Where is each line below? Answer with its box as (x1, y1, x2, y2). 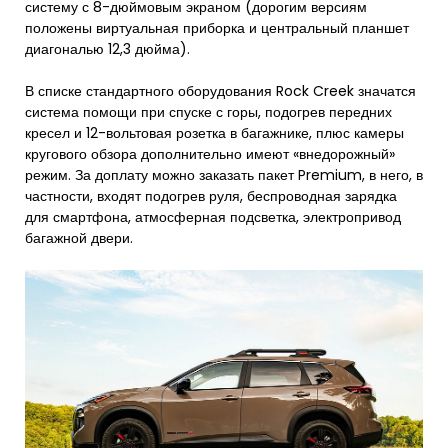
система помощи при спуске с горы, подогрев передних (25, 102, 392, 122)
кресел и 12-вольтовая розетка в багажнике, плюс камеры (25, 123, 404, 143)
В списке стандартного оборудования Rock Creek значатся (25, 81, 416, 101)
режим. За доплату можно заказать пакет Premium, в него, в (25, 165, 423, 185)
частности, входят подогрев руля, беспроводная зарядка (25, 186, 397, 206)
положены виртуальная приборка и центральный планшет (25, 18, 409, 38)
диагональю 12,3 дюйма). (25, 39, 194, 59)
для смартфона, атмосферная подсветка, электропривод (25, 207, 401, 227)
